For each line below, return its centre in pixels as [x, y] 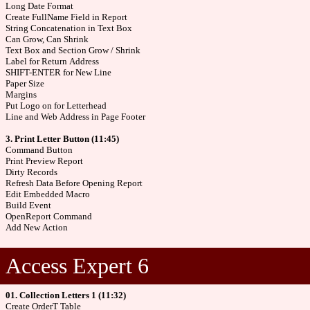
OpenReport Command [49, 216]
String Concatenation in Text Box [69, 28]
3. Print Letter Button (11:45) [62, 139]
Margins [21, 94]
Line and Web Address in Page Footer [75, 117]
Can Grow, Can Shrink [47, 39]
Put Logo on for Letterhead [56, 106]
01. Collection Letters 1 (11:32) [66, 295]
